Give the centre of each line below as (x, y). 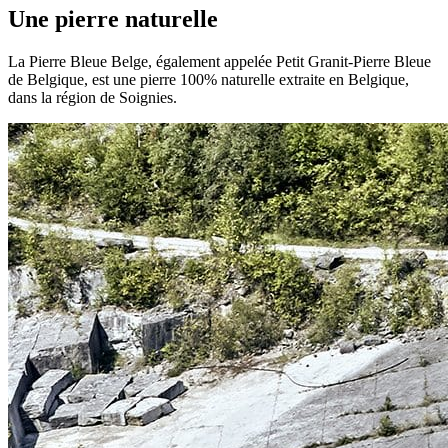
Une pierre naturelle (113, 18)
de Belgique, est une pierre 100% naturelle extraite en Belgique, (208, 79)
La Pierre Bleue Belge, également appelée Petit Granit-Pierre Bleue (219, 61)
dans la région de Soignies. (92, 97)
